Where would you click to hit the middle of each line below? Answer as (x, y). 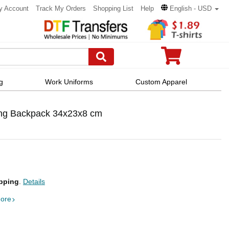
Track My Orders (61, 8)
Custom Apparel (161, 82)
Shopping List (113, 8)
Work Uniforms (69, 82)
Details (34, 182)
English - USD (191, 8)
